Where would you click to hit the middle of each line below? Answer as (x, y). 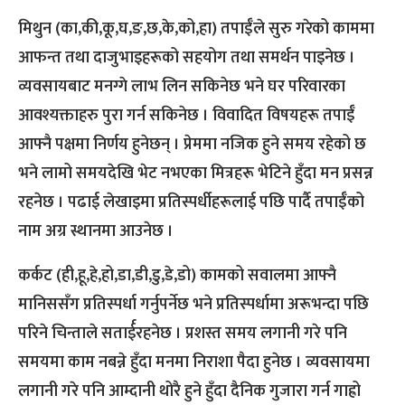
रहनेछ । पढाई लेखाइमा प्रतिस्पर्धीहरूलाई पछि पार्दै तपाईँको (191, 203)
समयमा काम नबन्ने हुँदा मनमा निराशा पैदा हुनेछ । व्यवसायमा (194, 363)
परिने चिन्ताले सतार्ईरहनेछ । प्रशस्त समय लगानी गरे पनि (183, 334)
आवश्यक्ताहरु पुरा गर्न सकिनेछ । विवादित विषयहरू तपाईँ (187, 116)
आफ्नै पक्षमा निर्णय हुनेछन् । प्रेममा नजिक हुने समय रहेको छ (192, 145)
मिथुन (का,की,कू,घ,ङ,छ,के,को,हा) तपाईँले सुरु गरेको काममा (196, 29)
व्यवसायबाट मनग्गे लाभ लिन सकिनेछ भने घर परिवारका (182, 87)
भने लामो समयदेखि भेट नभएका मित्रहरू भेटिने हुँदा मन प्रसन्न (196, 174)
